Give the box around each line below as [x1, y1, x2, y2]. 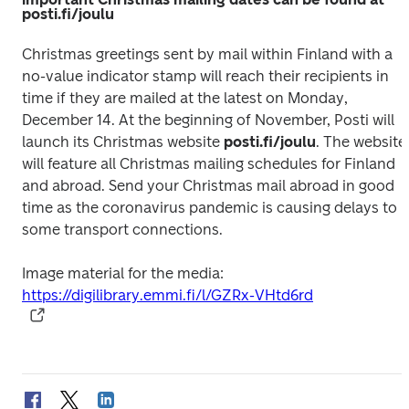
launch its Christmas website [22, 133, 224, 151]
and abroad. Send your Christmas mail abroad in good [22, 177, 394, 194]
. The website [316, 133, 406, 151]
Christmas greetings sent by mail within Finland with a [22, 46, 393, 63]
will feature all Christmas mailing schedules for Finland [22, 155, 395, 173]
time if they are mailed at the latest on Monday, [22, 89, 348, 107]
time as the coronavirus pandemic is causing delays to [22, 199, 397, 216]
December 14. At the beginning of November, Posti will [22, 111, 394, 129]
